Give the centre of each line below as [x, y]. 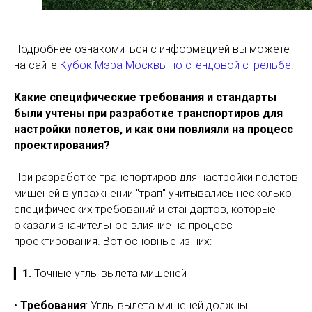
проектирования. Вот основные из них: [113, 241]
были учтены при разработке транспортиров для [148, 113]
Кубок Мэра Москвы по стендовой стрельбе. [177, 65]
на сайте [37, 65]
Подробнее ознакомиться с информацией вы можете [152, 49]
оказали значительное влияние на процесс [123, 225]
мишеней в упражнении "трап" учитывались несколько [153, 193]
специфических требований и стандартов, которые [145, 209]
